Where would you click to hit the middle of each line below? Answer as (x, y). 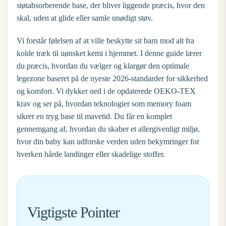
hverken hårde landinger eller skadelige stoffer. (91, 154)
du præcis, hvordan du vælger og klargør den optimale (103, 66)
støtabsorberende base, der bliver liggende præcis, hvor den (111, 5)
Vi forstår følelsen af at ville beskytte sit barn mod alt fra (105, 41)
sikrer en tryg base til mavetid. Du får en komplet (94, 116)
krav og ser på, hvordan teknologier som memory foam (104, 104)
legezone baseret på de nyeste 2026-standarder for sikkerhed (112, 78)
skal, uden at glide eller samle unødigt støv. (85, 18)
